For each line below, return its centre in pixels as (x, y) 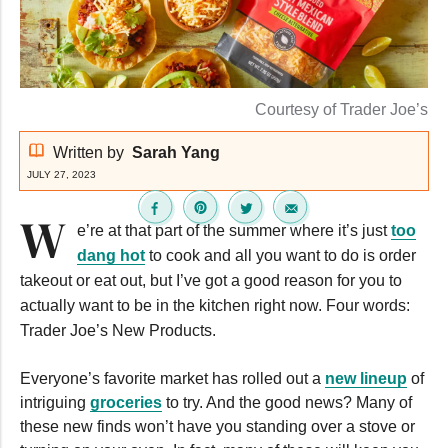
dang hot (111, 255)
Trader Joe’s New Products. (118, 330)
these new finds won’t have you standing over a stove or (217, 426)
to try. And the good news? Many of (287, 402)
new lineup (366, 378)
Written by (88, 152)
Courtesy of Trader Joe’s (341, 109)
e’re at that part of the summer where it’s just (234, 230)
